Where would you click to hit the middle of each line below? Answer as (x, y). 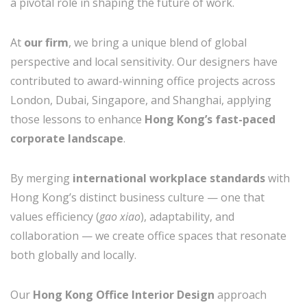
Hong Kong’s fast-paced (210, 119)
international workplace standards (169, 178)
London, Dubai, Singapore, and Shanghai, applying (141, 100)
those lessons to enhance (77, 119)
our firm (46, 42)
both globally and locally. (73, 255)
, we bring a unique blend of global (158, 42)
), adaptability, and (187, 217)
